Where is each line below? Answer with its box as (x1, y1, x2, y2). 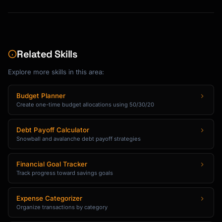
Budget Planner (16, 92, 65, 100)
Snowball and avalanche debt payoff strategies (16, 135, 141, 142)
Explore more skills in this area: (8, 68, 104, 76)
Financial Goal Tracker (16, 160, 87, 168)
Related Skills (17, 48, 77, 60)
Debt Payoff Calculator (16, 126, 89, 134)
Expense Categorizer (16, 194, 82, 202)
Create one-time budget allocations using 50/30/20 (16, 101, 154, 108)
